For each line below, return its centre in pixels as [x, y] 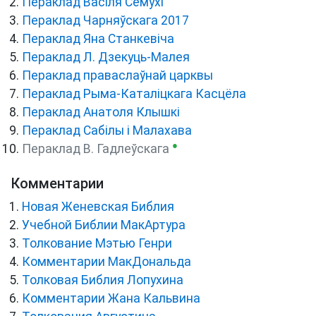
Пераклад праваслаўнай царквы [117, 75]
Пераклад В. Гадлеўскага [96, 148]
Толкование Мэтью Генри [97, 243]
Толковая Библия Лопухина [103, 280]
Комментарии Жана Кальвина [111, 298]
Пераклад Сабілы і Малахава [107, 130]
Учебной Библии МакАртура [104, 225]
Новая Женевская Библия [98, 206]
